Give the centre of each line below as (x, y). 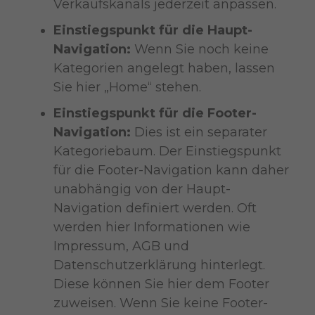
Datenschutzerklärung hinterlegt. (159, 265)
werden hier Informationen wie (152, 227)
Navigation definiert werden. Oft (155, 208)
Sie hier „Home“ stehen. (127, 87)
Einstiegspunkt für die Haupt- (153, 30)
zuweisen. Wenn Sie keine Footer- (160, 303)
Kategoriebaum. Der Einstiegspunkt (167, 151)
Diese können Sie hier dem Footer (161, 284)
